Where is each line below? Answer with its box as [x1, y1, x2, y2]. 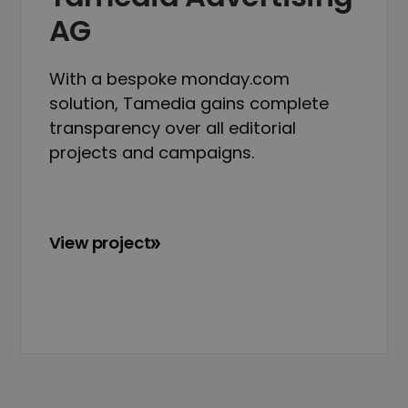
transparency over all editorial [48, 117, 296, 140]
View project [48, 230, 151, 254]
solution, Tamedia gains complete [48, 92, 329, 116]
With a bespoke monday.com [48, 67, 290, 91]
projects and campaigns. [48, 141, 254, 165]
